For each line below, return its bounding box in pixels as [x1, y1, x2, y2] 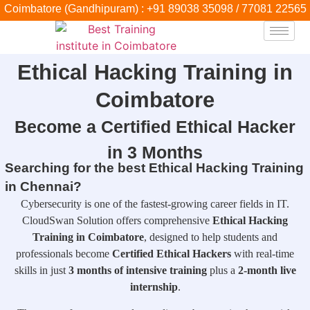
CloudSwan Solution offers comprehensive [22, 215, 212, 226]
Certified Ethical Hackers [112, 248, 231, 259]
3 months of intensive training [68, 264, 207, 276]
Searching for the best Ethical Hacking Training [5, 161, 304, 175]
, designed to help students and [144, 231, 277, 243]
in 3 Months [107, 143, 203, 162]
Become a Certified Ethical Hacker [15, 117, 295, 136]
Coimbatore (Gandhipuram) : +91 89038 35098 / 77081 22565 [3, 3, 307, 15]
